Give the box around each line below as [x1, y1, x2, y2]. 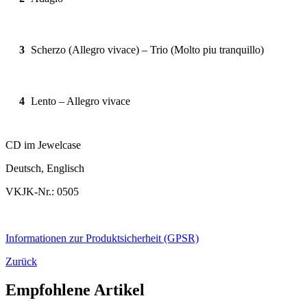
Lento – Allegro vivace [31, 95, 130, 107]
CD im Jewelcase [5, 138, 81, 151]
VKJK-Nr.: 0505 [5, 185, 79, 197]
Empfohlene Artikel [5, 281, 145, 299]
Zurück [5, 255, 37, 267]
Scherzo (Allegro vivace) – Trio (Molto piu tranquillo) [31, 43, 264, 56]
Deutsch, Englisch [5, 162, 84, 174]
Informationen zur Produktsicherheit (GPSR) [5, 232, 199, 244]
